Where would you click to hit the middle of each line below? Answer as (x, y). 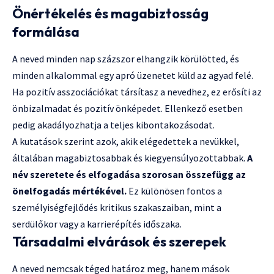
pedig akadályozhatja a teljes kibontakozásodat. (113, 125)
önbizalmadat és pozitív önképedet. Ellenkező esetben (128, 109)
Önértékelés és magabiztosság (110, 13)
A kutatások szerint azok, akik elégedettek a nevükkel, (126, 142)
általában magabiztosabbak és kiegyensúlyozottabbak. (130, 158)
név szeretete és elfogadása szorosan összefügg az (129, 175)
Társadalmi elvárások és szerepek (119, 242)
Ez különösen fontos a (174, 191)
